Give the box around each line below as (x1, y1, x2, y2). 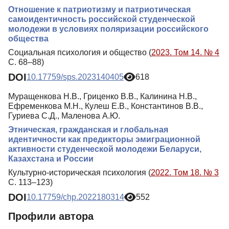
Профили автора (8, 211, 94, 222)
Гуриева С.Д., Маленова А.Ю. (8, 111, 120, 120)
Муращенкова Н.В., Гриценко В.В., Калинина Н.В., (8, 91, 197, 101)
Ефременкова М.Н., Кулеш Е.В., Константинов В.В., (8, 101, 203, 110)
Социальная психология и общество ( (8, 48, 151, 57)
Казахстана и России (8, 154, 94, 163)
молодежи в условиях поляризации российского (8, 24, 209, 33)
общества (8, 34, 49, 43)
